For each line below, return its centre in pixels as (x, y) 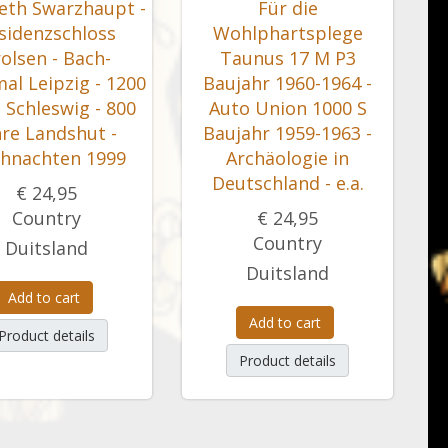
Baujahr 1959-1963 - (287, 133)
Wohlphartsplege (287, 33)
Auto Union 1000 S (287, 108)
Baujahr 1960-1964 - (287, 83)
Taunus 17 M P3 (287, 58)
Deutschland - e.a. (287, 183)
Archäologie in (287, 158)
